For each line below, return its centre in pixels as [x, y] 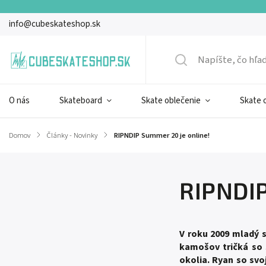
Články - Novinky [72, 135]
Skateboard [81, 101]
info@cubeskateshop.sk [55, 24]
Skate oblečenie [171, 101]
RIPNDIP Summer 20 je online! [162, 135]
